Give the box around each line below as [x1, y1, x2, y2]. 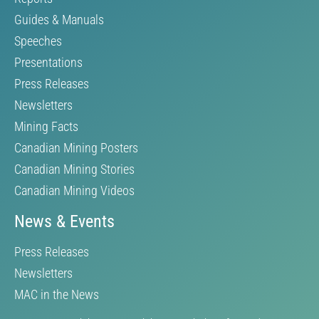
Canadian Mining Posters [14, 140, 138, 155]
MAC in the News [14, 286, 99, 302]
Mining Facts [14, 118, 78, 134]
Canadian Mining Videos [14, 182, 135, 198]
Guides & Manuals [14, 11, 104, 27]
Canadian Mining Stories [14, 161, 135, 177]
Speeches [14, 33, 62, 48]
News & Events [14, 211, 115, 231]
